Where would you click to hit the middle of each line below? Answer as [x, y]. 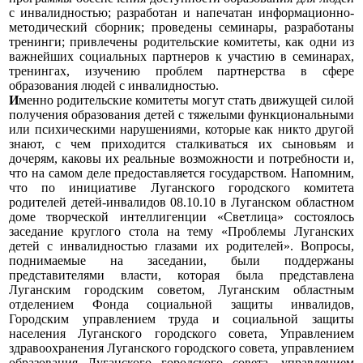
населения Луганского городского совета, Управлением [181, 333]
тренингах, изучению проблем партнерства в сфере [181, 70]
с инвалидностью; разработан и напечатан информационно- [181, 12]
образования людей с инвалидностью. [114, 85]
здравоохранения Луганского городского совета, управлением [181, 348]
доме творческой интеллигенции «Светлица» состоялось [181, 216]
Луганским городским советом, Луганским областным [181, 289]
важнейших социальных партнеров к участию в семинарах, [181, 56]
